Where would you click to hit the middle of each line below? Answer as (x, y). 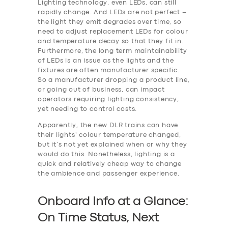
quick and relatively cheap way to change (110, 164)
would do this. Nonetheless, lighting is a (106, 155)
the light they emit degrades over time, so (110, 22)
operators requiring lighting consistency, (108, 100)
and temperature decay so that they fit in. (111, 42)
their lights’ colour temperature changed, (109, 135)
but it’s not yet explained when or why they (112, 145)
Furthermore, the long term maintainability (112, 51)
